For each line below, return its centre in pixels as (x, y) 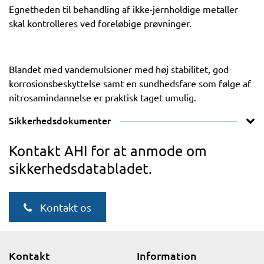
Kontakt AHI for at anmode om (108, 151)
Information (166, 255)
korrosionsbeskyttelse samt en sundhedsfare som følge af (130, 83)
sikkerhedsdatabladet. (80, 168)
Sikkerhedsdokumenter (60, 120)
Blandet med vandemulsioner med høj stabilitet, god (119, 69)
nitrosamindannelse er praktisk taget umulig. (103, 97)
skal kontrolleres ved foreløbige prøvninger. (100, 23)
